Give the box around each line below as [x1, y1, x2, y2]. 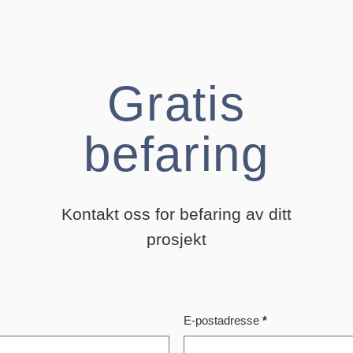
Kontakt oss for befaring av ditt [61, 217, 292, 236]
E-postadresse [184, 326, 263, 340]
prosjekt [147, 243, 206, 262]
